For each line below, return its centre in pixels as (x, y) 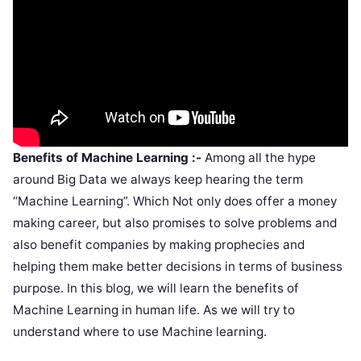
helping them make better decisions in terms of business (178, 267)
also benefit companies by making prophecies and (159, 245)
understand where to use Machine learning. (140, 332)
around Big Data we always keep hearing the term (158, 180)
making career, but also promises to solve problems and (175, 223)
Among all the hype (259, 158)
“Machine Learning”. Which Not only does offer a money (175, 201)
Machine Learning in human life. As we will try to (154, 310)
